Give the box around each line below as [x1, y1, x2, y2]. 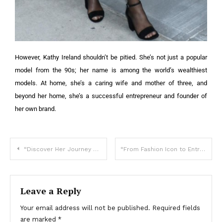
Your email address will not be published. [20, 204, 150, 212]
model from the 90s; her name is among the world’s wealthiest [15, 66, 207, 74]
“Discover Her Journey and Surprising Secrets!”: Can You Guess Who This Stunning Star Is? [24, 146, 93, 153]
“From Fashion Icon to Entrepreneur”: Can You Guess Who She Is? [200, 146, 206, 153]
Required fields [152, 204, 200, 212]
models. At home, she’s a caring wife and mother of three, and [15, 79, 207, 87]
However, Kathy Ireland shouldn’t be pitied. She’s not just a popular [15, 54, 207, 61]
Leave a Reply [20, 185, 81, 197]
